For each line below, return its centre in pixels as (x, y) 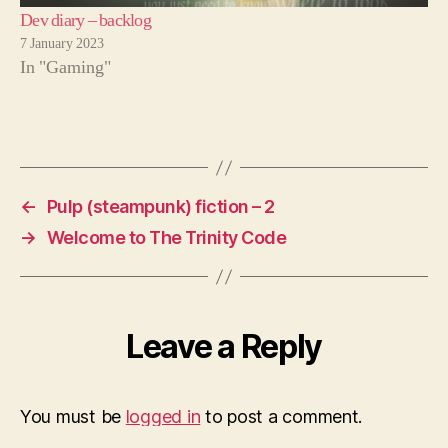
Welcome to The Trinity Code (166, 238)
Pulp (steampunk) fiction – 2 (160, 207)
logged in (163, 417)
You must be (73, 417)
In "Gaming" (65, 68)
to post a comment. (281, 417)
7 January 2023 (62, 44)
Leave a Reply (224, 347)
